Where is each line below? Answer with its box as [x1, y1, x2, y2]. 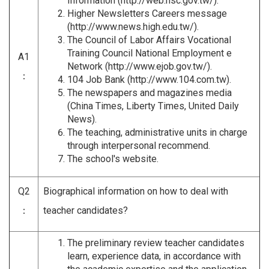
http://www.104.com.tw [130, 73, 226, 85]
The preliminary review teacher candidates [67, 237, 244, 249]
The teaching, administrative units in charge [67, 126, 247, 138]
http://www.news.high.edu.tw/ [70, 20, 194, 32]
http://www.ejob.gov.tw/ [108, 60, 207, 72]
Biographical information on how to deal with [43, 185, 228, 197]
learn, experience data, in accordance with [67, 250, 241, 262]
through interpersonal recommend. [67, 139, 210, 151]
